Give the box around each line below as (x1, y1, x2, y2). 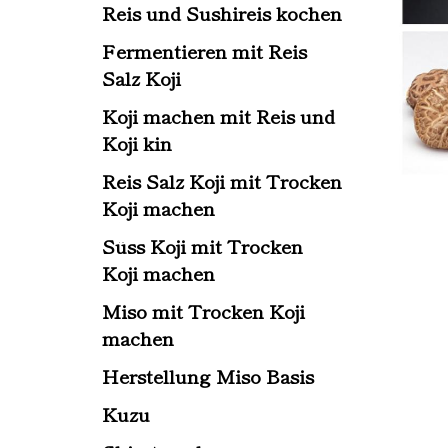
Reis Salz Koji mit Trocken (102, 167, 342, 194)
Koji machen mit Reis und (102, 102, 335, 129)
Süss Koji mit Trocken (102, 232, 303, 259)
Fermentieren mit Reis (102, 37, 307, 64)
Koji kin (102, 129, 172, 156)
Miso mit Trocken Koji (102, 297, 305, 324)
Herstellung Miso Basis (102, 362, 314, 389)
